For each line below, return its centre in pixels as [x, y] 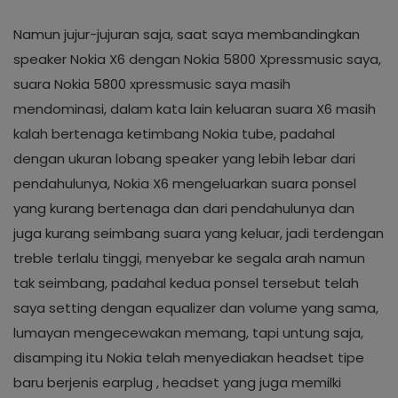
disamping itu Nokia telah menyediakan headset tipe [189, 358]
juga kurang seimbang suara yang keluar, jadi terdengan [199, 233]
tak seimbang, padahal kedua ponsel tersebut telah [186, 283]
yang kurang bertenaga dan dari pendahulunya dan [184, 208]
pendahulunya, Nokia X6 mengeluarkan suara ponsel [185, 183]
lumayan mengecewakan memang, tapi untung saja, [188, 333]
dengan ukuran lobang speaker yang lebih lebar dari [184, 159]
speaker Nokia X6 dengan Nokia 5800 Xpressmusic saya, [197, 59]
